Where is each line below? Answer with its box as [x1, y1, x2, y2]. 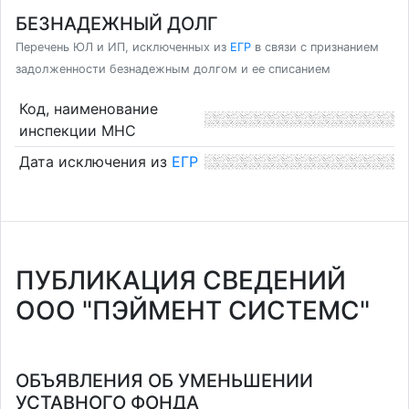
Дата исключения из [18, 152, 172, 172]
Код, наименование [18, 99, 158, 118]
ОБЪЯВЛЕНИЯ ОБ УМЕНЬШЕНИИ [16, 370, 313, 392]
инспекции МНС [18, 121, 136, 140]
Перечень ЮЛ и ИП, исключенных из [16, 40, 230, 54]
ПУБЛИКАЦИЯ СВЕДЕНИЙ [16, 265, 346, 296]
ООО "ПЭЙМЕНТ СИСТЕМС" [16, 295, 370, 326]
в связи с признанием [251, 40, 379, 54]
